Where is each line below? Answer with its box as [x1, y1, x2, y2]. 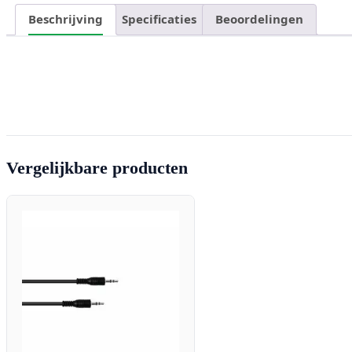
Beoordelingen [215, 11, 303, 27]
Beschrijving [28, 11, 103, 27]
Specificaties [122, 11, 196, 27]
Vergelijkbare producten [6, 158, 188, 178]
